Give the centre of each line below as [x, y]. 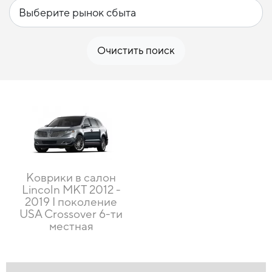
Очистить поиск [136, 50]
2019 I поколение [71, 202]
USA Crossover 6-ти [71, 214]
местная [71, 226]
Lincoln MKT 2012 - [71, 190]
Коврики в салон [71, 178]
